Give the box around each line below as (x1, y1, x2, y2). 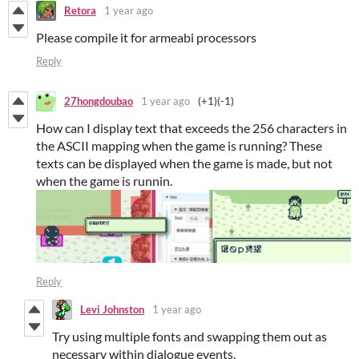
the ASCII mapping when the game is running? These (36, 137, 322, 153)
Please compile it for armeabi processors (36, 29, 256, 45)
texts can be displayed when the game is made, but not (36, 155, 333, 171)
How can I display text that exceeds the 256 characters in (36, 119, 347, 135)
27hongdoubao (64, 95, 133, 108)
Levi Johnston (80, 303, 144, 317)
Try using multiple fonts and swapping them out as (52, 328, 327, 344)
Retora (64, 4, 96, 18)
